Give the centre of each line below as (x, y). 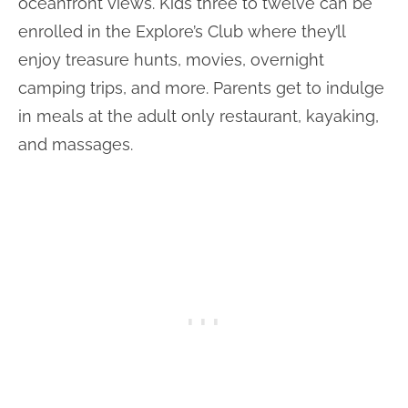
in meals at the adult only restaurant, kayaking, (199, 116)
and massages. (76, 144)
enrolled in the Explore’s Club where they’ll (182, 31)
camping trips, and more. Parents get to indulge (201, 87)
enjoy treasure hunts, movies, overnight (171, 59)
